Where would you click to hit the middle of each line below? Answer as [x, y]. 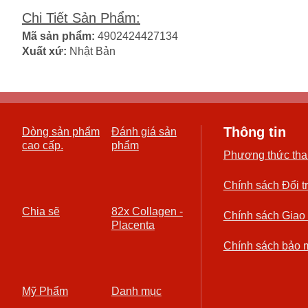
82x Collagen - [147, 212]
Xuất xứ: [46, 51]
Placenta [133, 225]
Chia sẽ [41, 212]
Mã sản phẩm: [60, 36]
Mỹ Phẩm [45, 291]
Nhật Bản [92, 51]
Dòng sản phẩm [61, 131]
